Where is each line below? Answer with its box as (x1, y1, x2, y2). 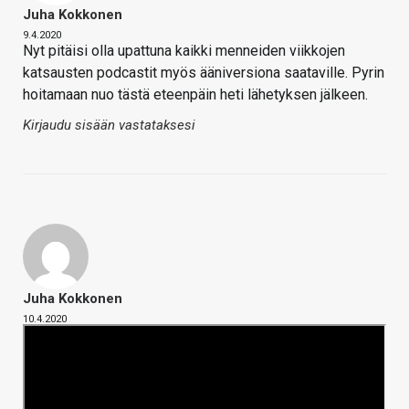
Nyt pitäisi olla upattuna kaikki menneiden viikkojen (23, 42, 345, 60)
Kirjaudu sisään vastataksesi (23, 117, 195, 134)
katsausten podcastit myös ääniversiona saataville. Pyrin (23, 64, 384, 82)
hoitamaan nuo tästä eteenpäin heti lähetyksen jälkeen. (23, 86, 368, 104)
